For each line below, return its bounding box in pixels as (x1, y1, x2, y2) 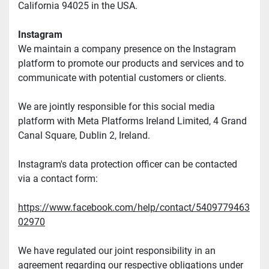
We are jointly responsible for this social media (18, 101, 215, 113)
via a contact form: (18, 173, 98, 185)
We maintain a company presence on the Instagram (18, 43, 236, 55)
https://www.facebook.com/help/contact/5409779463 (18, 202, 250, 214)
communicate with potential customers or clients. (18, 72, 226, 84)
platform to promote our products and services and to (18, 58, 244, 70)
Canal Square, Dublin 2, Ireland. (18, 130, 150, 142)
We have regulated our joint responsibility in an (18, 245, 216, 257)
